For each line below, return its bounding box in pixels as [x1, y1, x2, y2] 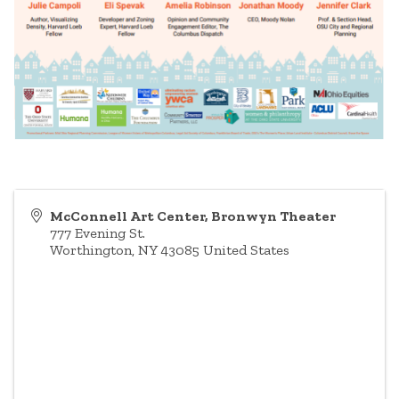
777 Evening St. [50, 224, 145, 242]
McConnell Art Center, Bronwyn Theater [50, 208, 336, 225]
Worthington [50, 241, 132, 259]
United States [203, 241, 289, 259]
